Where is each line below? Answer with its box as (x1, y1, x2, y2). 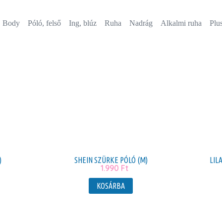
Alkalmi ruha (161, 19, 202, 27)
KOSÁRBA (97, 181, 125, 190)
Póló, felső (28, 19, 61, 27)
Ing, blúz (69, 19, 97, 27)
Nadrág (129, 19, 153, 27)
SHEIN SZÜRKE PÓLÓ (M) (74, 156, 148, 165)
